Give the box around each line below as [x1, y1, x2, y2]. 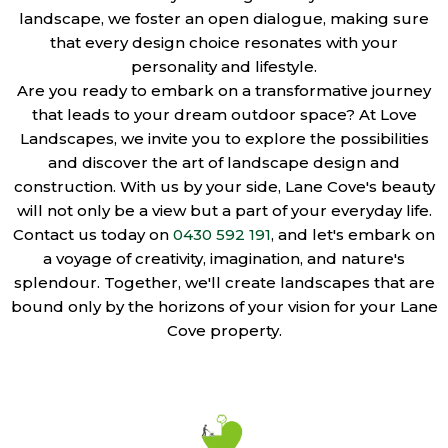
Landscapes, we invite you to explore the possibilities [19, 129, 429, 149]
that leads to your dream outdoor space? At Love [31, 105, 417, 125]
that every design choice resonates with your [50, 33, 398, 53]
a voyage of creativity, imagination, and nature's [43, 249, 405, 269]
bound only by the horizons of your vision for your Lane [10, 297, 438, 317]
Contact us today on [13, 225, 173, 245]
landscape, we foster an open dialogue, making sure [19, 9, 429, 29]
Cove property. [166, 321, 282, 341]
